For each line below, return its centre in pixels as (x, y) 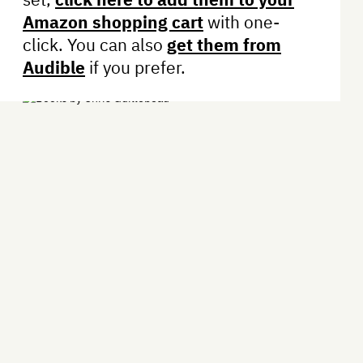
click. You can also (95, 45)
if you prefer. (135, 67)
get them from (224, 45)
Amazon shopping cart (113, 22)
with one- (241, 22)
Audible (54, 67)
